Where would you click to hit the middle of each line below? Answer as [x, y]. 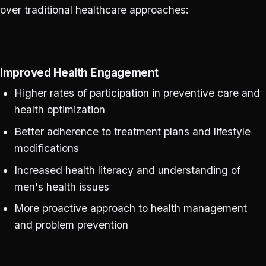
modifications [46, 148]
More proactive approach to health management [130, 208]
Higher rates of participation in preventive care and [137, 93]
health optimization [59, 110]
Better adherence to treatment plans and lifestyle [132, 131]
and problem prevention [71, 225]
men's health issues [61, 186]
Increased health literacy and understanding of [127, 170]
